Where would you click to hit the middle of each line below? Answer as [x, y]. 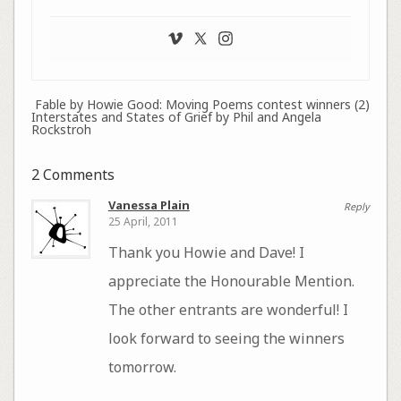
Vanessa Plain [149, 205]
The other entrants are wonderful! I [228, 310]
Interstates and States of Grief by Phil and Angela [176, 116]
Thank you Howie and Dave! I [206, 253]
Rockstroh [61, 129]
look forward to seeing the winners [226, 339]
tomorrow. [142, 367]
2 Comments [73, 174]
